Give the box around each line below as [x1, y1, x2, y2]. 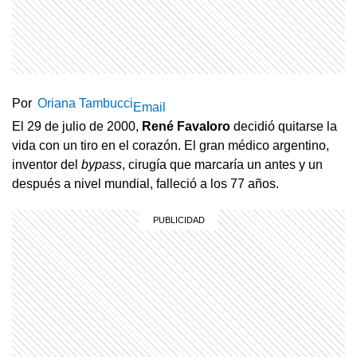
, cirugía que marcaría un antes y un [122, 157, 323, 171]
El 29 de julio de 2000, [12, 119, 142, 133]
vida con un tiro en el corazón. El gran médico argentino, [12, 138, 329, 152]
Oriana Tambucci [37, 96, 133, 110]
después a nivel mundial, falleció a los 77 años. [12, 176, 279, 190]
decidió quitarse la [230, 119, 337, 133]
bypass [81, 157, 122, 171]
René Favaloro [142, 119, 230, 133]
